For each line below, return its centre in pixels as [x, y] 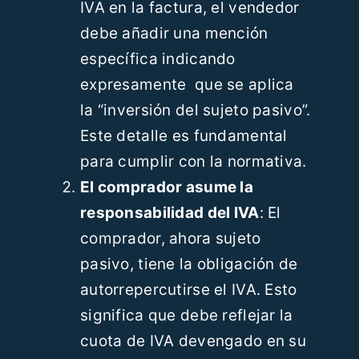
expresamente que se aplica [187, 85]
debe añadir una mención [174, 34]
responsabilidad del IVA [169, 213]
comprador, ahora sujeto [170, 239]
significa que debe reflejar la [186, 316]
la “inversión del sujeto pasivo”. [195, 111]
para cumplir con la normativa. [193, 162]
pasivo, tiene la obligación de [189, 264]
